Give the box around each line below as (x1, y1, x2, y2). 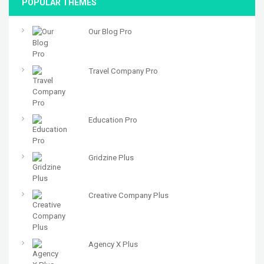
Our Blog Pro (88, 27, 132, 37)
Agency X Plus (88, 240, 138, 249)
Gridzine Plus (88, 153, 134, 163)
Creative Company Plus (88, 191, 169, 200)
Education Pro (88, 115, 137, 125)
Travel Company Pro (88, 67, 158, 76)
